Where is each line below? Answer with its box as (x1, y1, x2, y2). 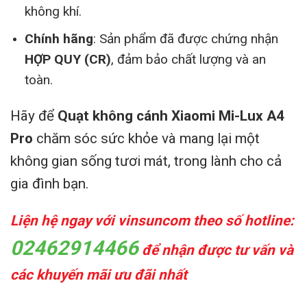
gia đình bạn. (10, 175, 89, 192)
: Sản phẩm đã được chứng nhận (93, 31, 278, 47)
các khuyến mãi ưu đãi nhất (10, 266, 191, 283)
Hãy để (10, 107, 58, 124)
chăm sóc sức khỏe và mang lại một (33, 130, 260, 147)
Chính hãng (24, 31, 93, 47)
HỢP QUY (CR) (24, 51, 111, 68)
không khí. (24, 3, 82, 20)
